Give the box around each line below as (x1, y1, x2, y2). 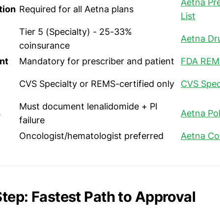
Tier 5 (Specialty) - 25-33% (19, 27, 132, 37)
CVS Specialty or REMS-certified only (19, 79, 174, 89)
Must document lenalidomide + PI (19, 101, 158, 112)
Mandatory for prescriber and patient (19, 56, 174, 67)
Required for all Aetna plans (19, 4, 134, 15)
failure (19, 115, 45, 126)
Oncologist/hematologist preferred (19, 131, 164, 141)
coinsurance (19, 40, 70, 51)
